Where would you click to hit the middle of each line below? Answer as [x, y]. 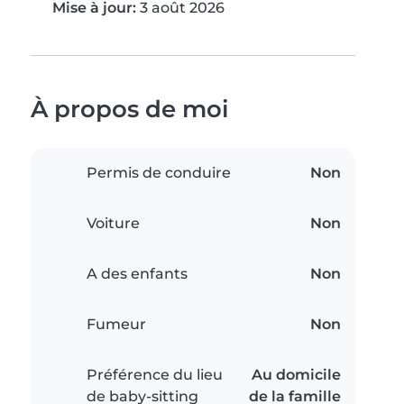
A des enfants [137, 274]
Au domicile [296, 375]
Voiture [113, 224]
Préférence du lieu [155, 375]
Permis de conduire [159, 173]
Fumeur [116, 325]
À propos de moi [130, 109]
